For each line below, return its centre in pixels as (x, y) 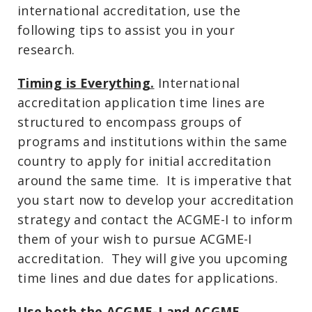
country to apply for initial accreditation (145, 161)
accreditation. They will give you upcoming (153, 258)
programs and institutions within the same (153, 141)
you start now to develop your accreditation (156, 200)
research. (46, 49)
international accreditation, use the (129, 10)
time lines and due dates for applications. (148, 278)
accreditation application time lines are (141, 102)
